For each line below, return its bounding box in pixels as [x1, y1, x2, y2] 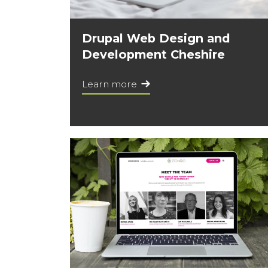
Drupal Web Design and [82, 31, 230, 45]
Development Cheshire [82, 47, 225, 62]
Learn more [82, 78, 137, 90]
